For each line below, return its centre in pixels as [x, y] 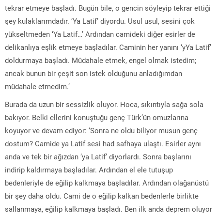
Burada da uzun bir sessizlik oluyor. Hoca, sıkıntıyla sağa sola [104, 104]
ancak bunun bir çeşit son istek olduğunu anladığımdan [93, 73]
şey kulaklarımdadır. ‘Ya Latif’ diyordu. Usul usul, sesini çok [100, 21]
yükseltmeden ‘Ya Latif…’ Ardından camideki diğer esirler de [100, 34]
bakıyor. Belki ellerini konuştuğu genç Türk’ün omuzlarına [97, 117]
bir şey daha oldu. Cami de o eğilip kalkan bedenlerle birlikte [102, 195]
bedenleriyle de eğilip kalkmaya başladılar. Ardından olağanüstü [107, 182]
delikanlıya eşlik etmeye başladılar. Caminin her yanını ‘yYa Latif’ [108, 47]
